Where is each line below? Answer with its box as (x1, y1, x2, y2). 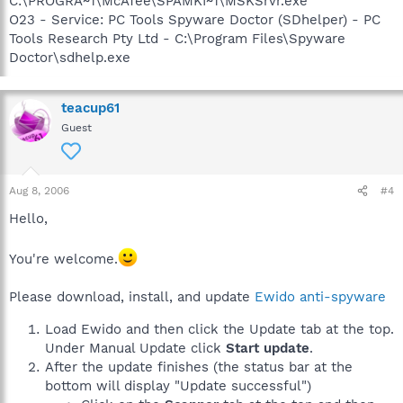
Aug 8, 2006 (9, 184, 69, 197)
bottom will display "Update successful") (45, 378, 311, 394)
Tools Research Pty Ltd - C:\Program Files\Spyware (9, 31, 345, 47)
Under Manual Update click (45, 340, 226, 356)
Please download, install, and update (9, 289, 255, 305)
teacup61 (61, 100, 120, 116)
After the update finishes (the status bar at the (45, 359, 353, 375)
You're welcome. (9, 251, 118, 267)
